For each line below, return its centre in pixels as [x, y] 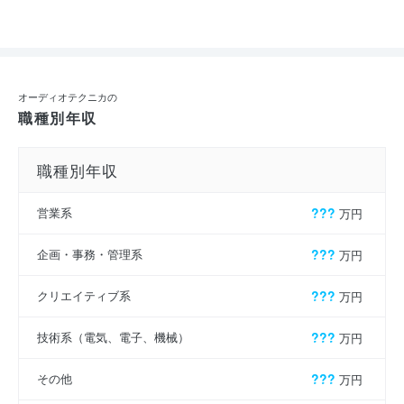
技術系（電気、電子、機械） [113, 337]
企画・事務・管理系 [90, 254]
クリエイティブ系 [84, 296]
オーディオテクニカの [68, 97]
